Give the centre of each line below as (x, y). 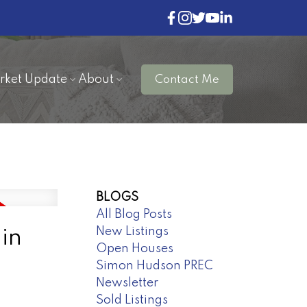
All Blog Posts (134, 214)
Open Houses (135, 248)
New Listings (133, 231)
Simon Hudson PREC (155, 266)
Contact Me (187, 79)
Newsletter (127, 283)
